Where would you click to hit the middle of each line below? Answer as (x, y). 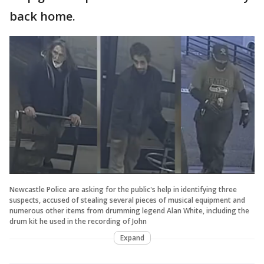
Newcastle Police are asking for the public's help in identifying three (123, 189)
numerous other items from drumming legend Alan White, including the (129, 210)
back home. (42, 16)
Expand (132, 237)
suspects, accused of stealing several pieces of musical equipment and (127, 200)
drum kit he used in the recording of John (78, 221)
